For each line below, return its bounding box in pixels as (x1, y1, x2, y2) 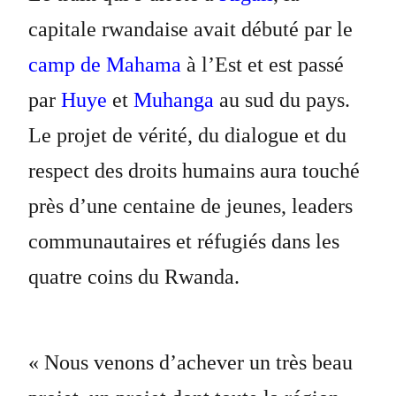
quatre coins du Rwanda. (27, 265, 240, 288)
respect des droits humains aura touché (27, 159, 360, 182)
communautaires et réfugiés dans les (27, 230, 339, 253)
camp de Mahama (27, 53, 181, 76)
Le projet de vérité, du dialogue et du (27, 124, 346, 147)
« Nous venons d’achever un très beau (27, 351, 353, 374)
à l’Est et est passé (180, 53, 344, 76)
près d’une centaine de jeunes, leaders (27, 194, 353, 217)
